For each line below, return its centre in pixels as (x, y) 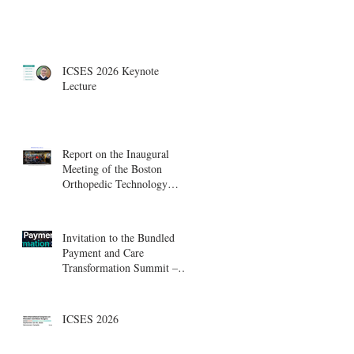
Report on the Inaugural (116, 153)
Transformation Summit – (120, 267)
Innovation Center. (104, 213)
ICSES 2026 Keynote (111, 70)
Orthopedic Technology (115, 183)
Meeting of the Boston (112, 168)
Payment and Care (103, 252)
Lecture (79, 85)
